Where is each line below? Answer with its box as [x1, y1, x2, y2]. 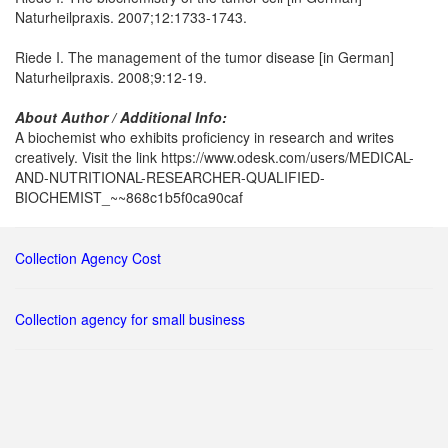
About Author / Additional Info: [15, 107, 227, 127]
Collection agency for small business [15, 309, 245, 329]
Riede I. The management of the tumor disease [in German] [15, 47, 394, 67]
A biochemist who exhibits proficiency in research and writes [15, 127, 394, 147]
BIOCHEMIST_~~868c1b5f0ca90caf [15, 187, 243, 207]
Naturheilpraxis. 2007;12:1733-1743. [15, 7, 247, 27]
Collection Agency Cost [15, 248, 161, 268]
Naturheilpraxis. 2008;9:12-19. [15, 67, 207, 87]
